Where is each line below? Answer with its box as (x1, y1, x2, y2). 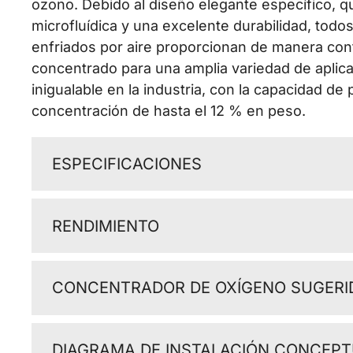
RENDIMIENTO (51, 216, 159, 236)
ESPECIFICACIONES (51, 154, 202, 173)
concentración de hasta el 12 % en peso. (31, 102, 306, 119)
